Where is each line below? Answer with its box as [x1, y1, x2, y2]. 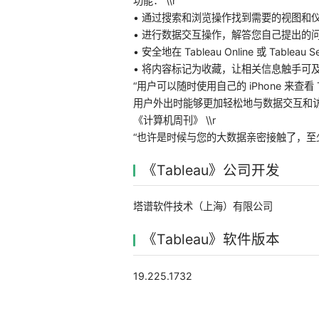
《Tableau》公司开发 [142, 162, 280, 179]
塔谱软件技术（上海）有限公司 [132, 200, 273, 213]
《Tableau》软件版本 [142, 231, 280, 249]
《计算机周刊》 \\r [132, 114, 216, 127]
